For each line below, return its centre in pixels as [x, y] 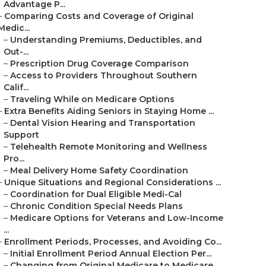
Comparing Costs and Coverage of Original [99, 16]
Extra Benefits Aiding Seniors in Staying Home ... [109, 111]
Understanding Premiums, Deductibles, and [106, 40]
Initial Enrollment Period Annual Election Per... [111, 254]
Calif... [16, 87]
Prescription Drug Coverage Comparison [99, 64]
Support [21, 135]
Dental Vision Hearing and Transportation [103, 123]
